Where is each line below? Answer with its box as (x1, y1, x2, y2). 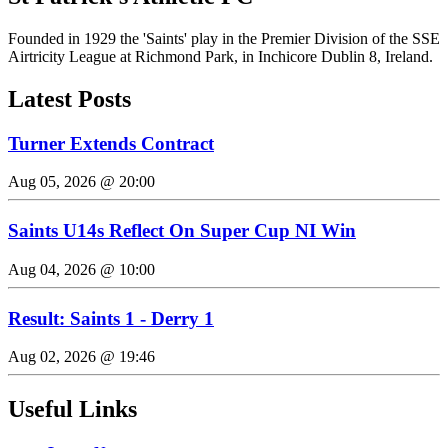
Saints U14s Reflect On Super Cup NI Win (8, 220, 356, 242)
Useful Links (8, 396, 137, 423)
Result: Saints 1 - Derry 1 (8, 307, 214, 329)
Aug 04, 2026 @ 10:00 (8, 260, 155, 278)
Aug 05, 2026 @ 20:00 (8, 173, 155, 191)
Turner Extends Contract (8, 132, 214, 154)
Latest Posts (8, 85, 131, 112)
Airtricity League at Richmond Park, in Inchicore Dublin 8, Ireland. (8, 47, 433, 65)
